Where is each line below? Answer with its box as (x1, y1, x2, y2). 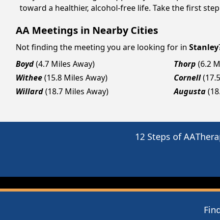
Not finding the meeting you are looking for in (16, 42, 187, 53)
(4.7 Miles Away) (36, 58, 95, 69)
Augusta (174, 86, 206, 97)
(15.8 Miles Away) (44, 72, 108, 83)
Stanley (189, 42, 219, 53)
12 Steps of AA (135, 131, 195, 142)
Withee (16, 72, 42, 83)
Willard (16, 86, 43, 97)
